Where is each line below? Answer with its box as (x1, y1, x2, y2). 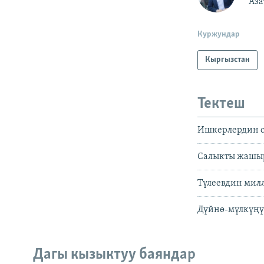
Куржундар (197, 30, 240, 39)
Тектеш (197, 96, 246, 113)
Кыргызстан (205, 55, 250, 65)
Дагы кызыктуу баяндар (33, 246, 196, 263)
